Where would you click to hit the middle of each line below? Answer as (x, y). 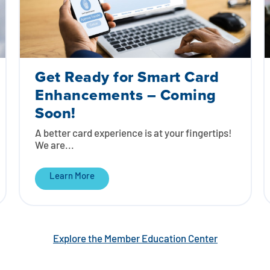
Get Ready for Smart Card (127, 77)
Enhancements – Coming (125, 95)
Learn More (72, 177)
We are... (54, 146)
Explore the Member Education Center (135, 239)
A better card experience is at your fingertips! (133, 134)
